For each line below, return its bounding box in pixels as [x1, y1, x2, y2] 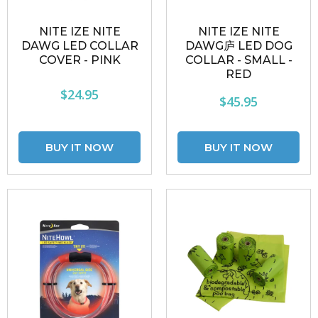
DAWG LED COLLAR [21, 39, 138, 53]
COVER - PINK [38, 53, 121, 67]
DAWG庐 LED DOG [185, 39, 292, 53]
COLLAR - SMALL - [185, 53, 292, 67]
